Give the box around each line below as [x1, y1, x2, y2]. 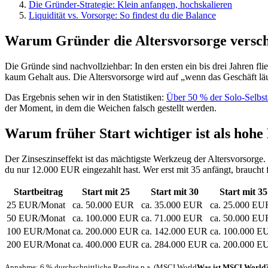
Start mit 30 [150, 186, 199, 197]
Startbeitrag [14, 186, 63, 197]
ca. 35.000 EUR [141, 199, 203, 210]
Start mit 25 [81, 186, 130, 197]
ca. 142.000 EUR [141, 226, 208, 236]
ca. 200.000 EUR [72, 226, 139, 236]
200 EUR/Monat [7, 239, 70, 249]
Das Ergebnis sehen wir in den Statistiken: [5, 92, 166, 103]
